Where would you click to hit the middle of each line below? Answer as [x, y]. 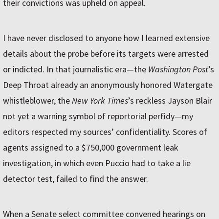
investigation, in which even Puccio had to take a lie [97, 163]
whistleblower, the [37, 101]
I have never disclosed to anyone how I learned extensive [106, 38]
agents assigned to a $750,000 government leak [91, 148]
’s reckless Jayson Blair [170, 101]
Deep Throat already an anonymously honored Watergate [108, 85]
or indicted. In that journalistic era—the [76, 69]
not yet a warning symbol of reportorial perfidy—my [98, 116]
